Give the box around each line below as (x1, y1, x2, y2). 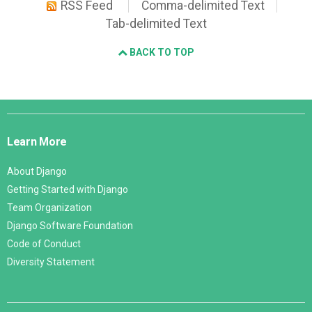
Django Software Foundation (7, 220, 133, 232)
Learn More (7, 135, 68, 149)
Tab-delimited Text (105, 17, 207, 31)
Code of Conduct (7, 238, 81, 250)
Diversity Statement (7, 256, 95, 268)
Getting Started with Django (7, 184, 128, 196)
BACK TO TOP (127, 47, 194, 58)
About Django (7, 166, 67, 178)
